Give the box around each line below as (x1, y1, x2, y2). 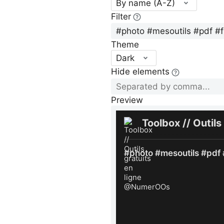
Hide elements (111, 66, 169, 77)
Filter (111, 11, 131, 21)
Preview (111, 94, 143, 105)
